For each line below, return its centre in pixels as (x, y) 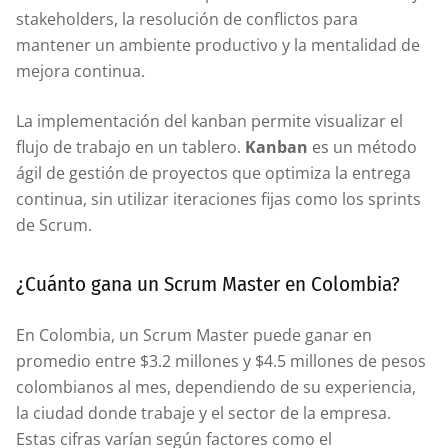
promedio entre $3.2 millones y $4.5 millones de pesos (221, 360)
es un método (362, 146)
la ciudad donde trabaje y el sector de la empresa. (203, 412)
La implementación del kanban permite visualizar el (209, 120)
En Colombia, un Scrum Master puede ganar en (194, 334)
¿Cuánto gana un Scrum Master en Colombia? (208, 283)
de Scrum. (54, 224)
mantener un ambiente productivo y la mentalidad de (218, 44)
